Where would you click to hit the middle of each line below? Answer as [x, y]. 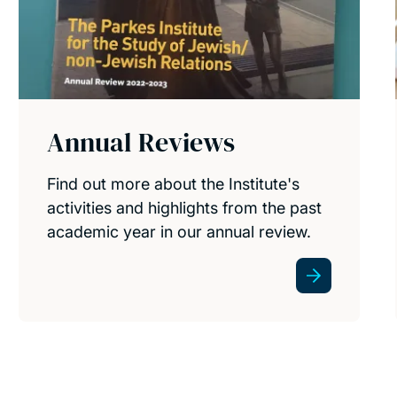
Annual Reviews [140, 142]
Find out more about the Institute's [173, 183]
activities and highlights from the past [184, 207]
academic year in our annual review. [179, 231]
